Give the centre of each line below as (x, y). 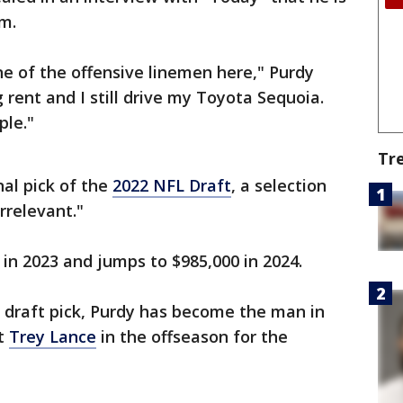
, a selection (279, 186)
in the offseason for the (192, 337)
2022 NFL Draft (172, 186)
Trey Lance (53, 337)
